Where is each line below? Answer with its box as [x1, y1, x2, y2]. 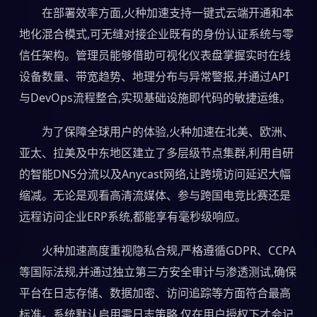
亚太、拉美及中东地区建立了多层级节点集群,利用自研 [18, 144, 294, 161]
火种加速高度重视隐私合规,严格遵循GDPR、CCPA [41, 242, 296, 258]
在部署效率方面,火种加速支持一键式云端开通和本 [41, 4, 294, 21]
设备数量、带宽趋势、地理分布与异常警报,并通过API [18, 68, 289, 84]
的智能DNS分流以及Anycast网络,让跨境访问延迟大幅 [18, 166, 291, 182]
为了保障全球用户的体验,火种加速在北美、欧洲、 [41, 123, 294, 139]
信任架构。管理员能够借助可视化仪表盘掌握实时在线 [18, 47, 291, 63]
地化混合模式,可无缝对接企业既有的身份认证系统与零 [18, 25, 294, 42]
